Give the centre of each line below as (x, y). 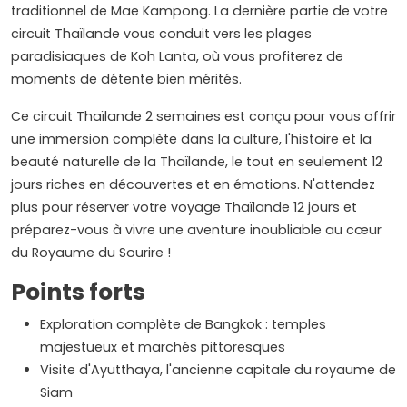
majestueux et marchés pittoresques (163, 347)
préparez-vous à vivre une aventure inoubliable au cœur (196, 230)
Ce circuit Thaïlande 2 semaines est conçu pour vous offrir (203, 117)
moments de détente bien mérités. (128, 79)
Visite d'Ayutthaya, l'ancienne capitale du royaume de (218, 370)
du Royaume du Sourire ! (91, 253)
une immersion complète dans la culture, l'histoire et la (191, 139)
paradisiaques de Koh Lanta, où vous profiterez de (177, 57)
